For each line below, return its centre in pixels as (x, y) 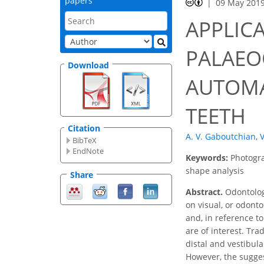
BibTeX (85, 141)
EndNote (88, 151)
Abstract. (204, 192)
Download (88, 65)
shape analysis (215, 171)
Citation (84, 128)
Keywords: (208, 158)
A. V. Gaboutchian (221, 137)
